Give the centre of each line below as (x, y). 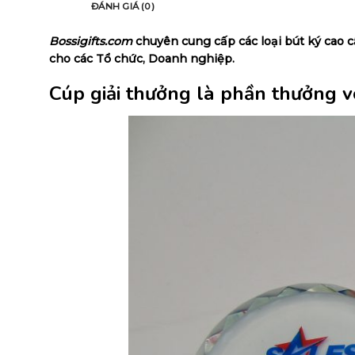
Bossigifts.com (91, 41)
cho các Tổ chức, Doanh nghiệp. (142, 58)
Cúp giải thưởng (123, 94)
